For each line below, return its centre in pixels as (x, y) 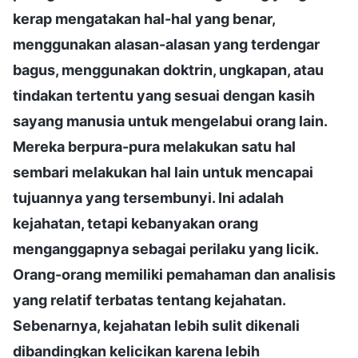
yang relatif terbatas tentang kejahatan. (149, 300)
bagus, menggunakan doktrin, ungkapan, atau (168, 70)
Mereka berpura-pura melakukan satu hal (154, 146)
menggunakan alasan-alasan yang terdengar (166, 44)
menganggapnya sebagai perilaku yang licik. (165, 249)
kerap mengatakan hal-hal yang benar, (144, 18)
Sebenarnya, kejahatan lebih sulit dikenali (156, 325)
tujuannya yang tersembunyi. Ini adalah (148, 197)
